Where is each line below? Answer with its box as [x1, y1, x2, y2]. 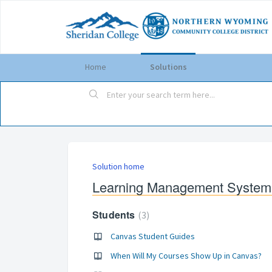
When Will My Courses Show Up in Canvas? [110, 250, 262, 261]
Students [92, 208, 138, 222]
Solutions [149, 61, 187, 72]
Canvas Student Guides [110, 231, 195, 242]
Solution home [92, 161, 144, 172]
